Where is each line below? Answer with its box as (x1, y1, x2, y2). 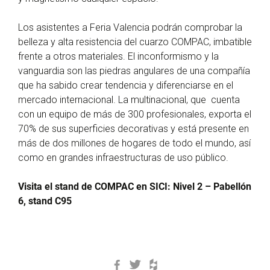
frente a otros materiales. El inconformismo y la (18, 51, 219, 62)
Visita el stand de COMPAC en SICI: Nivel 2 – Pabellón (18, 181, 251, 192)
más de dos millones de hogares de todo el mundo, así (18, 137, 251, 149)
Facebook (126, 257, 170, 268)
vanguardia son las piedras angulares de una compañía (18, 65, 250, 77)
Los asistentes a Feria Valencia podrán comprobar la (18, 22, 242, 33)
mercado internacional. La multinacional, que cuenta (18, 94, 240, 105)
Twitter (144, 257, 173, 268)
